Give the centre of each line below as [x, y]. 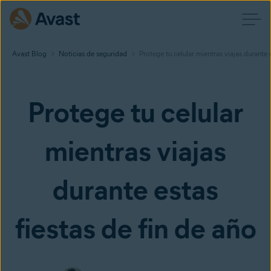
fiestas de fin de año [135, 229]
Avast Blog [29, 54]
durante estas [135, 190]
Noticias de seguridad [93, 54]
